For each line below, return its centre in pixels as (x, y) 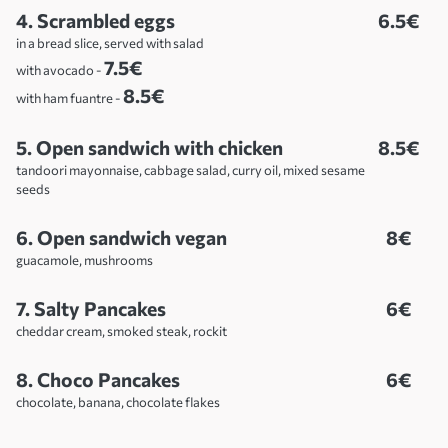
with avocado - (60, 70)
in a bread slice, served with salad (110, 43)
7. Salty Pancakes (91, 308)
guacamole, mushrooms (84, 260)
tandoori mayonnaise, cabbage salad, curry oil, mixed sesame (190, 170)
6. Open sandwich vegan (121, 237)
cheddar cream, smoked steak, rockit (121, 331)
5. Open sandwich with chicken (149, 147)
